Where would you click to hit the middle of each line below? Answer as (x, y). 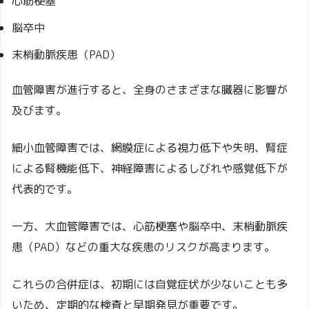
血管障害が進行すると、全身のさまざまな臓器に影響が (150, 89)
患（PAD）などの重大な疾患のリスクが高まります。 (143, 247)
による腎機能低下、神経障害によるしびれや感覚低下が (150, 168)
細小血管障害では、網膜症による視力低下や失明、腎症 (150, 147)
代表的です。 (45, 189)
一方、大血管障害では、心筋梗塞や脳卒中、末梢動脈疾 (150, 226)
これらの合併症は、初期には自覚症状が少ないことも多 (150, 284)
